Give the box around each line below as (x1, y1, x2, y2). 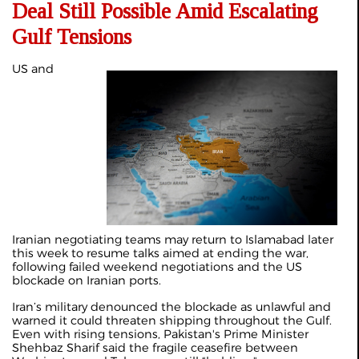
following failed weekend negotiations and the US (12, 259, 302, 274)
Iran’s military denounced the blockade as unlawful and (12, 299, 331, 314)
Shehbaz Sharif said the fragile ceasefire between (12, 340, 298, 355)
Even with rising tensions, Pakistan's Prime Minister (12, 326, 309, 341)
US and (12, 62, 54, 77)
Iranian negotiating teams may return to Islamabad (12, 232, 308, 247)
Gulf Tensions (12, 25, 137, 50)
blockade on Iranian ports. (12, 272, 164, 288)
